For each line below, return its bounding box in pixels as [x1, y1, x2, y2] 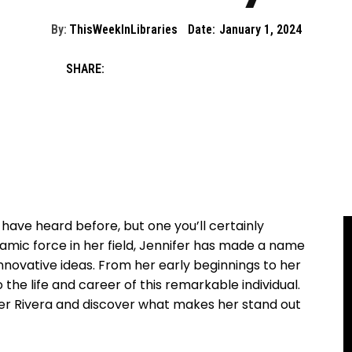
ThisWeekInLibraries [68, 22, 178, 38]
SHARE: [66, 60, 104, 76]
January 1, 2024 [218, 22, 302, 38]
